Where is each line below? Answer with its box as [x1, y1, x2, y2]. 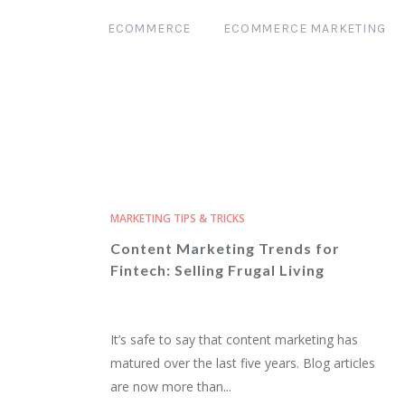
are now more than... [110, 378, 231, 395]
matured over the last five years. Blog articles [110, 354, 375, 372]
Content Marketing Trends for [110, 240, 340, 257]
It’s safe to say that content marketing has [110, 331, 358, 348]
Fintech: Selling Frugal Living [110, 261, 325, 278]
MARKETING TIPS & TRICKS [110, 211, 245, 226]
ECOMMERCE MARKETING [223, 21, 386, 36]
